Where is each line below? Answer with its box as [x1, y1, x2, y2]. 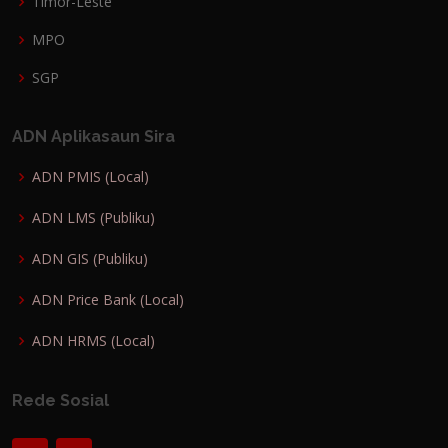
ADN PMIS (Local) [32, 167, 149, 186]
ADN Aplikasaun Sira [12, 127, 175, 146]
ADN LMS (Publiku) [32, 208, 155, 227]
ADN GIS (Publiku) [32, 249, 148, 268]
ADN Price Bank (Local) [32, 290, 184, 309]
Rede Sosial [12, 391, 109, 410]
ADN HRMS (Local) [32, 331, 155, 350]
